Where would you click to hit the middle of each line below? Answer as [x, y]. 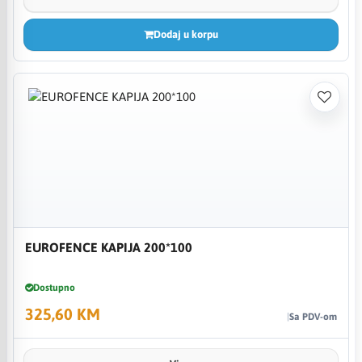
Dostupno [54, 287]
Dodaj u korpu [185, 34]
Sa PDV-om [313, 316]
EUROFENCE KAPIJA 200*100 [109, 247]
